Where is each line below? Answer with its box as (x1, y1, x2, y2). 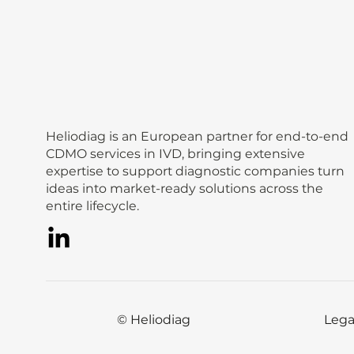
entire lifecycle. (46, 198, 140, 213)
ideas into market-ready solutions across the (46, 180, 324, 196)
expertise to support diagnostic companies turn (46, 163, 345, 179)
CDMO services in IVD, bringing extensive (46, 145, 306, 161)
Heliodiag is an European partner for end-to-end (46, 128, 349, 144)
